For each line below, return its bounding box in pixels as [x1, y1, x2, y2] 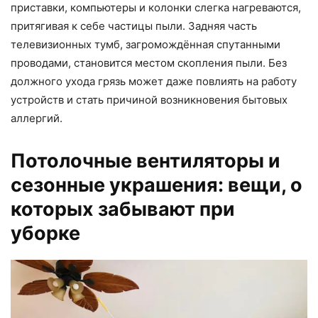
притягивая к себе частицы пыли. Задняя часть [11, 18, 257, 33]
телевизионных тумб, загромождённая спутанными [11, 37, 280, 51]
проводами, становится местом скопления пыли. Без [11, 55, 287, 70]
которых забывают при [11, 197, 235, 221]
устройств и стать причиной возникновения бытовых [11, 92, 287, 106]
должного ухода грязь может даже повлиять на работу [11, 74, 297, 88]
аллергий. [11, 111, 62, 125]
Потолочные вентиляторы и [11, 148, 280, 172]
